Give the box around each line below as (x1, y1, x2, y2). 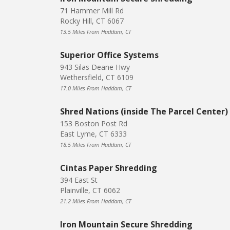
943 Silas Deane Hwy (60, 62, 130, 72)
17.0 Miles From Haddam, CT (60, 84, 131, 92)
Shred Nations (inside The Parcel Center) (60, 106, 228, 118)
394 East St (60, 175, 98, 185)
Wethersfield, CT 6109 (60, 72, 133, 83)
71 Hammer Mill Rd (60, 6, 124, 16)
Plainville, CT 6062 (60, 185, 120, 196)
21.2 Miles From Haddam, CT (60, 197, 131, 205)
